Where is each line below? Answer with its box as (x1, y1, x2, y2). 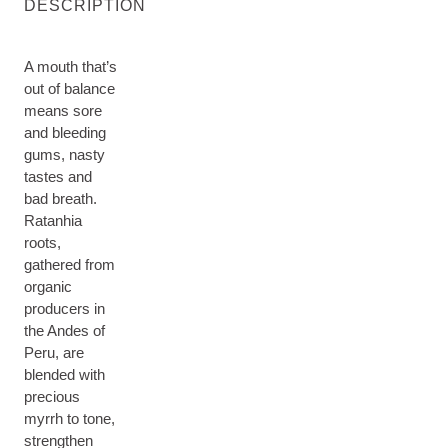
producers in (24, 300, 105, 317)
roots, (24, 234, 61, 251)
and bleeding (24, 124, 106, 141)
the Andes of (24, 322, 105, 339)
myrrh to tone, (24, 410, 115, 427)
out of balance (24, 80, 115, 97)
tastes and (24, 168, 92, 185)
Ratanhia (24, 212, 82, 229)
